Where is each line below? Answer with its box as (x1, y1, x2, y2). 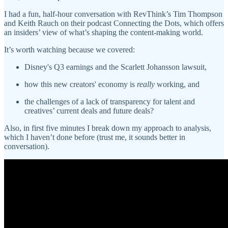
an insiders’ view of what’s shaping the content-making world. (4, 27, 203, 37)
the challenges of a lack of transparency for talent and (24, 97, 195, 106)
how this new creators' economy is (24, 79, 137, 89)
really (137, 79, 155, 89)
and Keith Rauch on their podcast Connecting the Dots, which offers (4, 18, 224, 27)
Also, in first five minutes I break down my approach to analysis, (4, 123, 211, 132)
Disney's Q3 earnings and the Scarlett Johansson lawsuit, (24, 62, 207, 71)
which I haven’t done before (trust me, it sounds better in (4, 132, 185, 141)
